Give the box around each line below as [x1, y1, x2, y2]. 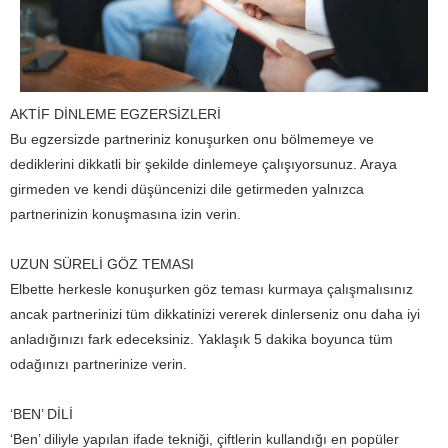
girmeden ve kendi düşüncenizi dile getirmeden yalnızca [10, 181, 364, 198]
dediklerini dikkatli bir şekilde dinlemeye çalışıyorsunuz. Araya [10, 156, 397, 173]
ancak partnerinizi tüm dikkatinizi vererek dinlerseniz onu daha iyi [10, 306, 420, 323]
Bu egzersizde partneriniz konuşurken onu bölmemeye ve [10, 131, 374, 148]
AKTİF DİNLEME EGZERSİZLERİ [10, 106, 221, 123]
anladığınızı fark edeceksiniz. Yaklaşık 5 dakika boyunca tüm [10, 331, 393, 348]
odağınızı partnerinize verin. [10, 356, 187, 373]
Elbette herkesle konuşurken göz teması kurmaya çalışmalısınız [10, 281, 413, 298]
